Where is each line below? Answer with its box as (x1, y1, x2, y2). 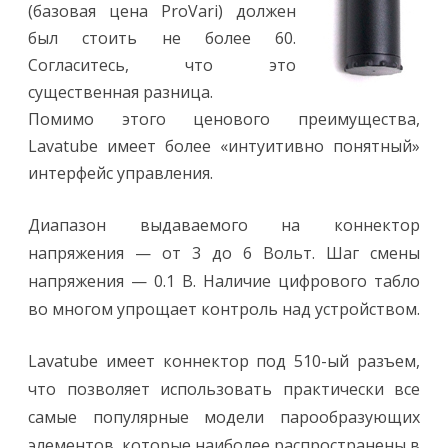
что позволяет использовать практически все (28, 378, 420, 400)
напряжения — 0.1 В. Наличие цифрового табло (28, 270, 420, 292)
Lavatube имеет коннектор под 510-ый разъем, (28, 350, 420, 372)
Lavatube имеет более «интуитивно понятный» (28, 135, 420, 157)
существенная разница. (28, 81, 213, 103)
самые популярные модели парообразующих (28, 406, 420, 428)
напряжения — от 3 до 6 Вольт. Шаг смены (28, 242, 420, 264)
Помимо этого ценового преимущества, (28, 108, 420, 130)
